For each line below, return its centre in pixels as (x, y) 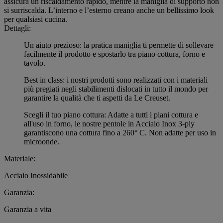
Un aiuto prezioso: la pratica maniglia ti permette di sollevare (119, 45)
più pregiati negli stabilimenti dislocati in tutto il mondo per (116, 89)
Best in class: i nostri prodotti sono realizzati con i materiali (116, 80)
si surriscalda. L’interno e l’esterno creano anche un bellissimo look (109, 10)
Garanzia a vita (28, 210)
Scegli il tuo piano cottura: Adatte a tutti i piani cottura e (111, 115)
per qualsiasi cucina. (36, 19)
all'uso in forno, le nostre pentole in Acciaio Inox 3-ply (109, 124)
